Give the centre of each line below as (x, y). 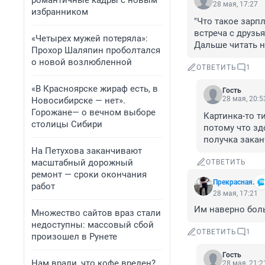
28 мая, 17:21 (235, 194)
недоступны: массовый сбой (93, 225)
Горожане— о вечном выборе (93, 112)
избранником (60, 12)
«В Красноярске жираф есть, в (95, 89)
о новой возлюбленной (82, 62)
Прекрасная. (234, 182)
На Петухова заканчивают (87, 151)
